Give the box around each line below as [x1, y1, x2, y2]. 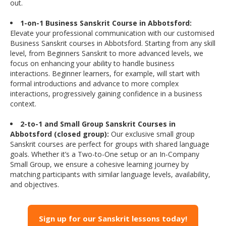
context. [10, 99, 36, 109]
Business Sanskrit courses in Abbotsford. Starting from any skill [10, 38, 215, 48]
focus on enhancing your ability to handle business [10, 59, 175, 69]
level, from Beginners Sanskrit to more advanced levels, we [10, 48, 203, 59]
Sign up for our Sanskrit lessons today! [39, 213, 187, 224]
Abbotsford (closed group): [10, 129, 109, 139]
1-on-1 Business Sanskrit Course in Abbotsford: [20, 18, 192, 28]
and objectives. [10, 180, 59, 190]
